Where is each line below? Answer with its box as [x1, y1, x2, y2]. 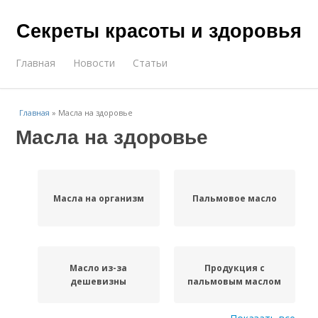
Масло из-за [70, 262, 128, 274]
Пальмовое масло [192, 192, 277, 204]
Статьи [133, 56, 168, 70]
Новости [73, 56, 116, 70]
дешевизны [70, 275, 127, 287]
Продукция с [204, 262, 265, 274]
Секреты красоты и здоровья [16, 16, 302, 43]
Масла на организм [53, 192, 144, 204]
